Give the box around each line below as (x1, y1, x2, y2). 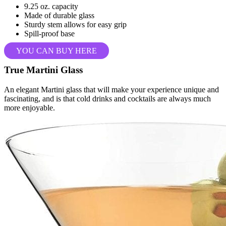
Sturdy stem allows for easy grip (24, 20, 127, 29)
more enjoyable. (4, 103, 55, 112)
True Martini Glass (4, 65, 83, 76)
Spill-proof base (24, 29, 75, 38)
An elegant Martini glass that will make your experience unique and (4, 85, 219, 94)
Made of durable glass (24, 11, 94, 20)
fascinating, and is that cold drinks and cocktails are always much (4, 94, 211, 103)
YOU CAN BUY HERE (16, 46, 97, 55)
